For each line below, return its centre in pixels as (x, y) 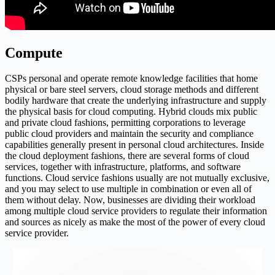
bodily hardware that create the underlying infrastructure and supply (136, 101)
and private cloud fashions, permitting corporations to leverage (125, 123)
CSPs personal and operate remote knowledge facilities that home (131, 79)
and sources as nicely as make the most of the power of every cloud (135, 222)
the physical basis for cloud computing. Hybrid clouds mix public (131, 112)
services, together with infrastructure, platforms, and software (123, 167)
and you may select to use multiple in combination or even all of (128, 189)
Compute (34, 52)
